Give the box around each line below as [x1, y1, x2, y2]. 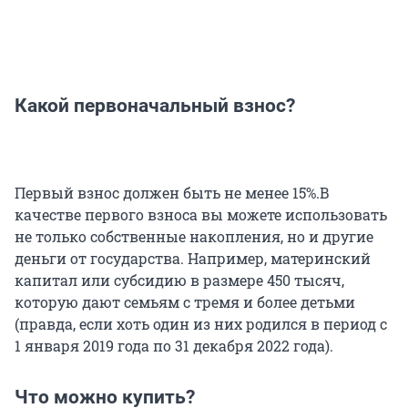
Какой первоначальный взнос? [15, 94, 295, 117]
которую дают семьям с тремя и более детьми [15, 291, 355, 311]
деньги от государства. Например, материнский [15, 248, 371, 268]
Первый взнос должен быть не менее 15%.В [15, 182, 330, 202]
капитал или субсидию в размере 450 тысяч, [15, 270, 344, 290]
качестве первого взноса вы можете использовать [15, 204, 387, 224]
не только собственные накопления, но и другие [15, 226, 373, 246]
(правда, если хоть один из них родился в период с [15, 313, 387, 333]
